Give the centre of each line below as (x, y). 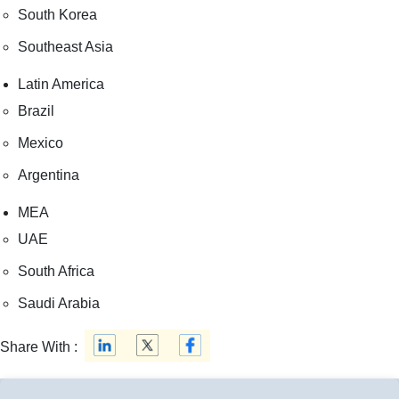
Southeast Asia (65, 46)
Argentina (49, 175)
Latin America (61, 84)
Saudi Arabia (59, 303)
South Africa (56, 271)
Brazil (36, 110)
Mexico (41, 142)
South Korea (57, 14)
